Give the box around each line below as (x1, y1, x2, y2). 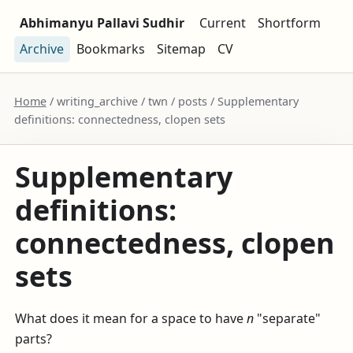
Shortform (258, 14, 321, 32)
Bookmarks (76, 40, 145, 58)
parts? (15, 330, 53, 348)
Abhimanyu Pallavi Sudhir (20, 14, 185, 32)
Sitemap (156, 40, 206, 58)
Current (199, 14, 246, 32)
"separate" (254, 310, 321, 328)
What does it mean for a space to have (15, 310, 247, 328)
